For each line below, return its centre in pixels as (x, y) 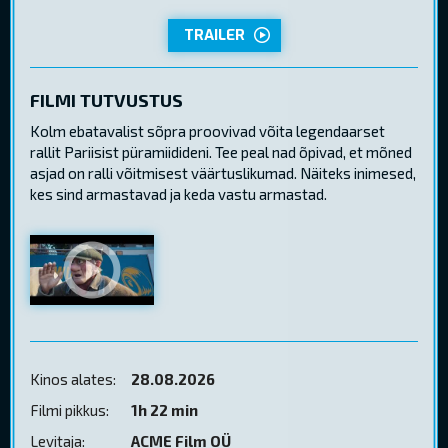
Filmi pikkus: (69, 410)
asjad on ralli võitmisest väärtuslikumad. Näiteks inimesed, (223, 173)
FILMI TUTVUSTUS (106, 99)
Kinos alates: (73, 379)
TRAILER (214, 34)
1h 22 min (164, 410)
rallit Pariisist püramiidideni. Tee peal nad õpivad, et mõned (221, 152)
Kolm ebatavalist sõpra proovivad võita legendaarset (207, 131)
